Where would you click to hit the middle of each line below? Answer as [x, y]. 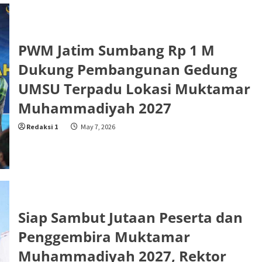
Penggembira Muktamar [104, 236]
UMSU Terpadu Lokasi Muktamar [134, 88]
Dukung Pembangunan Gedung [127, 69]
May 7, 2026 [97, 126]
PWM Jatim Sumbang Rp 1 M [116, 50]
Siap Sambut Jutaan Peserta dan [130, 217]
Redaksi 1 [42, 126]
